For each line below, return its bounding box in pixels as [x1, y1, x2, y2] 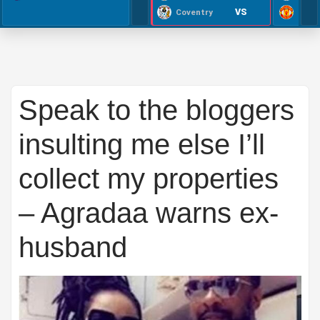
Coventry [176, 7, 213, 17]
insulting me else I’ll [19, 129, 265, 160]
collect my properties [19, 163, 279, 194]
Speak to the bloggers [19, 94, 294, 126]
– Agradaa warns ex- [19, 197, 279, 229]
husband [19, 231, 127, 263]
